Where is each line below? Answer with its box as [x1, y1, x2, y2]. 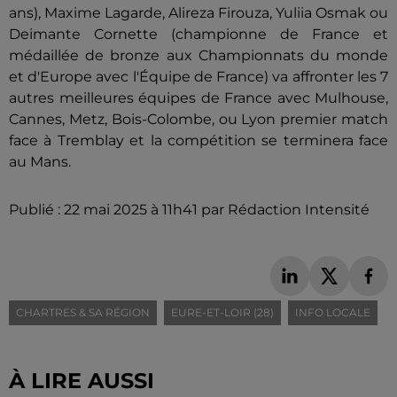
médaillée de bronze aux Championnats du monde [9, 47, 388, 64]
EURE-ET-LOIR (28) [171, 305, 274, 319]
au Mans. [9, 153, 71, 170]
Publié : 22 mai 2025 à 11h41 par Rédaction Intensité [9, 201, 370, 218]
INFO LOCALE [295, 305, 370, 319]
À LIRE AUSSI [9, 367, 154, 393]
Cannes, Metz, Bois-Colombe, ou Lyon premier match [9, 111, 388, 128]
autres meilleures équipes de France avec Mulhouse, [9, 90, 388, 106]
